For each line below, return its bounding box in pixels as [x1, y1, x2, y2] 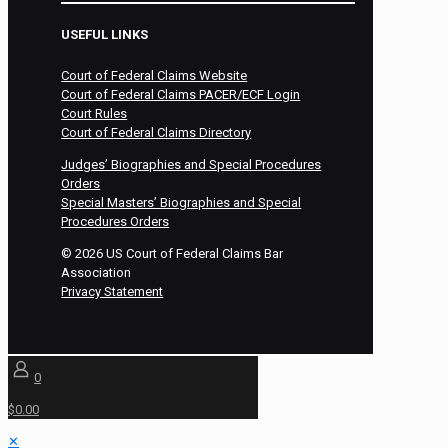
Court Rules [61, 106, 128, 122]
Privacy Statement [61, 284, 164, 300]
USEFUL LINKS [61, 27, 149, 43]
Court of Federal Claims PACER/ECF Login [61, 87, 301, 103]
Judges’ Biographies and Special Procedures [61, 157, 322, 173]
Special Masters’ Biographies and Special [61, 195, 302, 211]
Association [61, 265, 132, 281]
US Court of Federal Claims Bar [103, 246, 284, 262]
